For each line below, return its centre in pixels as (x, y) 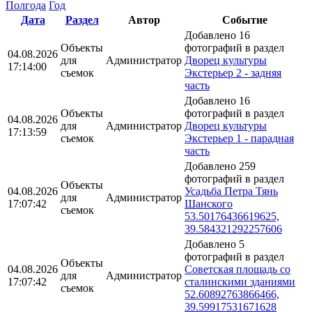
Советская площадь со (237, 269)
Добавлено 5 (214, 244)
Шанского (209, 203)
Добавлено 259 (220, 166)
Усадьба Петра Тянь (231, 191)
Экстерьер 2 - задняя (233, 72)
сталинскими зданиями (240, 281)
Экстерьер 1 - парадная (239, 138)
